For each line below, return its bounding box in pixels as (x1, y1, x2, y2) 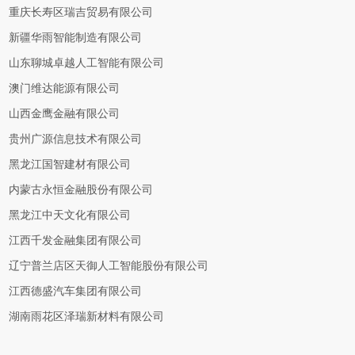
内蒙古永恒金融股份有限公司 (9, 184, 154, 196)
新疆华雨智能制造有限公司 (9, 32, 143, 44)
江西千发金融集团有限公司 (9, 235, 143, 246)
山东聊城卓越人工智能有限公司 (9, 57, 165, 69)
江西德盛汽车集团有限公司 (9, 285, 143, 297)
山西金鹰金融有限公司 (9, 108, 120, 120)
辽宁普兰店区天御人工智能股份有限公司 (9, 260, 209, 272)
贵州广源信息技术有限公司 (9, 133, 143, 145)
